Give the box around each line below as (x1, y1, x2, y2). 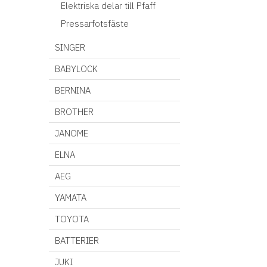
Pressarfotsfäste (61, 18, 129, 29)
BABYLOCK (55, 63, 98, 74)
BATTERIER (55, 235, 99, 246)
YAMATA (55, 192, 86, 203)
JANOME (55, 128, 88, 139)
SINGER (55, 42, 85, 53)
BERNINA (55, 85, 91, 96)
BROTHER (55, 106, 94, 117)
